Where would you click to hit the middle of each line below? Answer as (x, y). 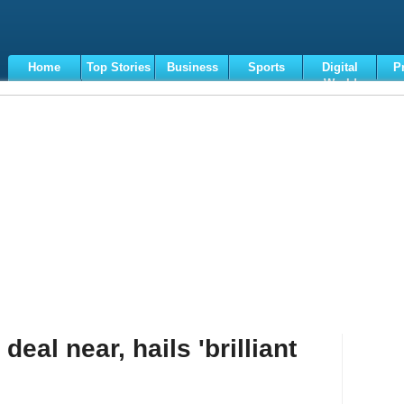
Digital (340, 67)
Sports (266, 67)
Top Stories (118, 67)
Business (192, 67)
